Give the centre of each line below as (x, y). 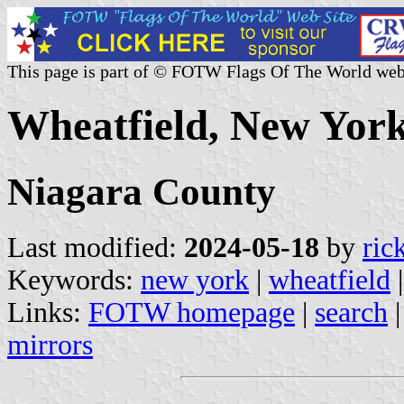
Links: (48, 312)
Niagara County (142, 191)
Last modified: (96, 247)
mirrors (50, 344)
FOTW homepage (192, 312)
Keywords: (74, 280)
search (351, 312)
